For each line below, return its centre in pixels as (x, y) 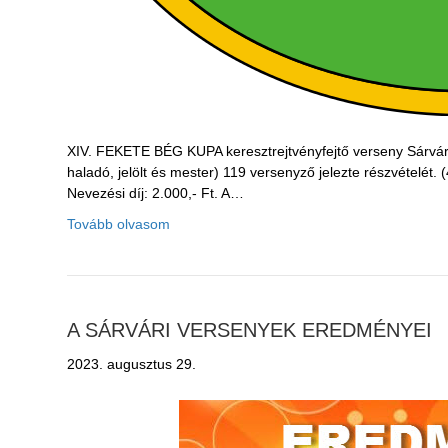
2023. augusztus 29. (132, 364)
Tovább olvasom (119, 224)
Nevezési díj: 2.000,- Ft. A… (156, 193)
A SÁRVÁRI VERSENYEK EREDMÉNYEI (250, 330)
